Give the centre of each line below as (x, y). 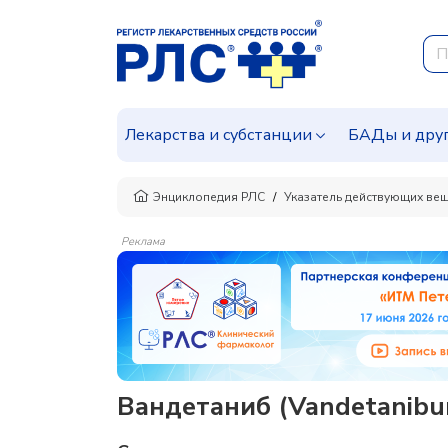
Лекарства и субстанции (218, 135)
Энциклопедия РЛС (209, 197)
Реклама (143, 241)
